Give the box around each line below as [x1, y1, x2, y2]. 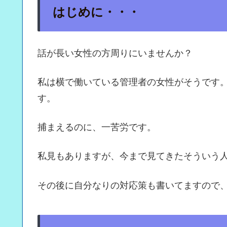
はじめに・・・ [53, 2, 140, 20]
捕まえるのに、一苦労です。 [37, 120, 156, 133]
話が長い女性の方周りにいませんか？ [37, 45, 193, 59]
